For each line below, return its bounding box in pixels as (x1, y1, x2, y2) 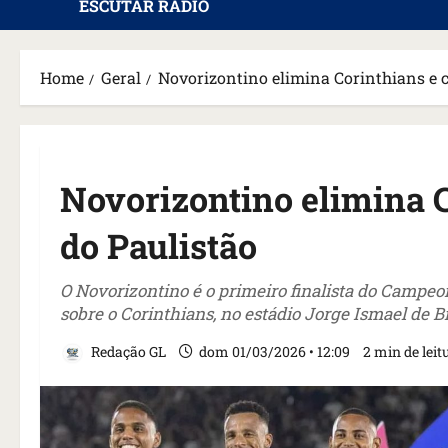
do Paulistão (60, 223, 257, 268)
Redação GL (88, 342, 166, 361)
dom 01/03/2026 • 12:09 (196, 342, 353, 361)
